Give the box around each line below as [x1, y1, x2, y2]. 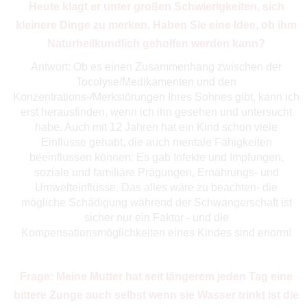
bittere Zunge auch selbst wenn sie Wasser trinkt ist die [14, 288, 299, 301]
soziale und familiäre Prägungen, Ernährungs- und [34, 166, 279, 178]
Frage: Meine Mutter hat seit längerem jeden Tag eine [20, 270, 293, 282]
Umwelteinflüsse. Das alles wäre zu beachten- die [35, 181, 278, 193]
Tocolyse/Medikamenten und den [76, 75, 237, 88]
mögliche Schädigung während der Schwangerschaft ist [21, 196, 292, 208]
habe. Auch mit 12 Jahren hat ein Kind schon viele [35, 121, 278, 133]
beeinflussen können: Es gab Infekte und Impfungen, [29, 151, 284, 163]
